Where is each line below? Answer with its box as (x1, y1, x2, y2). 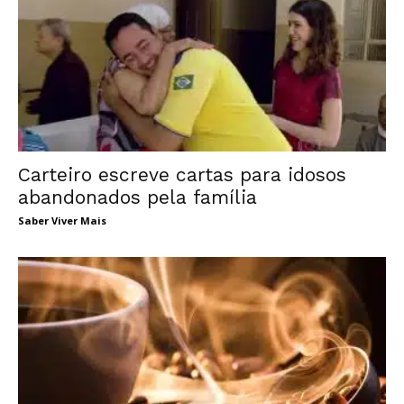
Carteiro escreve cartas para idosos (18, 163, 346, 187)
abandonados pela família (18, 186, 257, 209)
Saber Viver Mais (18, 214, 106, 228)
